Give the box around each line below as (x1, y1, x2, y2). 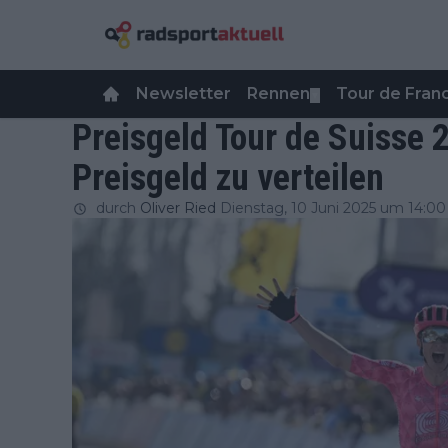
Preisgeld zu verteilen (72, 157, 384, 199)
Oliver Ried (140, 199, 216, 217)
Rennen (247, 84, 310, 103)
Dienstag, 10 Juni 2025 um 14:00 (220, 199, 446, 217)
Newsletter (136, 84, 231, 103)
